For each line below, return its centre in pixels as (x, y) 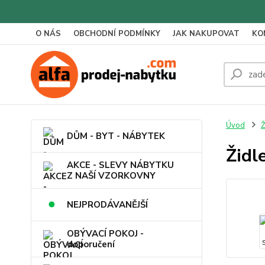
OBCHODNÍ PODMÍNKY (117, 34)
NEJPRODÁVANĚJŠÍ (107, 205)
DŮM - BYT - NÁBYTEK (116, 136)
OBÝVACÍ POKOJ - (105, 234)
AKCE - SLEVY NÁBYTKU (120, 165)
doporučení (91, 244)
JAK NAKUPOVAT (206, 34)
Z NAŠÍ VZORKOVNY (111, 176)
